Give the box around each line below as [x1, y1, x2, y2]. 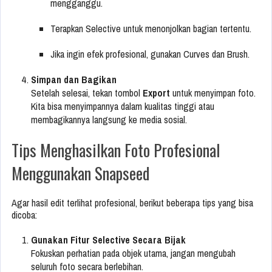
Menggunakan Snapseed [12, 161, 149, 186]
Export [143, 86, 170, 100]
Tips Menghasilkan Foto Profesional [12, 138, 220, 163]
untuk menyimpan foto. [170, 86, 256, 100]
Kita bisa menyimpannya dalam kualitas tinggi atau [31, 100, 214, 114]
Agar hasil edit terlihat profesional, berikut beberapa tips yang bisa [12, 196, 253, 210]
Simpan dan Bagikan [31, 73, 117, 87]
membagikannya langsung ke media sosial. [31, 113, 187, 127]
